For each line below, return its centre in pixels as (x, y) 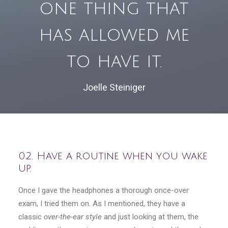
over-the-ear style (73, 217)
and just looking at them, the (150, 217)
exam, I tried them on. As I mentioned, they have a (102, 204)
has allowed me (114, 35)
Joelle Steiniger (114, 87)
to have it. (114, 62)
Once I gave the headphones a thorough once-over (104, 190)
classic (31, 217)
